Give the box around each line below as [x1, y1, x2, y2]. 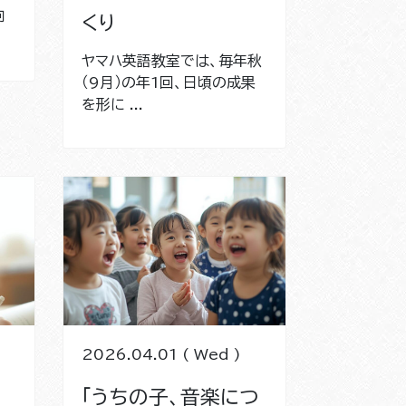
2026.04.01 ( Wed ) [81, 346, 241, 362]
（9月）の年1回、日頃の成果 [81, 74, 256, 90]
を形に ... [81, 96, 143, 111]
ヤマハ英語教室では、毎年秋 [81, 53, 262, 68]
